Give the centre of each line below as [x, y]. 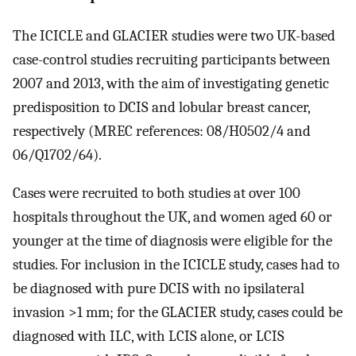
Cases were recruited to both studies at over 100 [157, 193]
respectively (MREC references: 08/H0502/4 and [162, 131]
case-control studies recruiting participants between [172, 59]
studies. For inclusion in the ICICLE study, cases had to [176, 265]
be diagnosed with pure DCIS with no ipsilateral [159, 289]
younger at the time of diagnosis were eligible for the [172, 241]
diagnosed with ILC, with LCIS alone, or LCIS [149, 337]
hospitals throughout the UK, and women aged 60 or [172, 217]
